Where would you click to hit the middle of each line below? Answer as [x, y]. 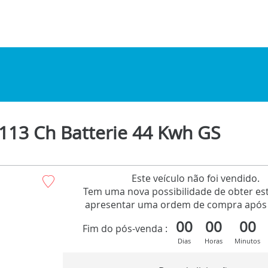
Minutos [248, 240]
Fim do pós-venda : [125, 229]
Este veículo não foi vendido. [196, 178]
